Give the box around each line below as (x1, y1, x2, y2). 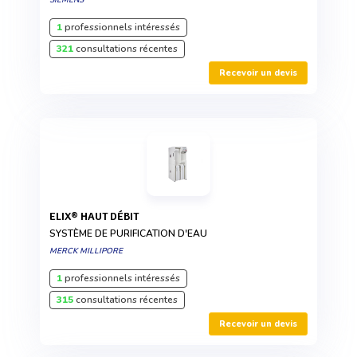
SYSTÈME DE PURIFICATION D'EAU (49, 227, 207, 241)
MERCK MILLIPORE (49, 245, 123, 257)
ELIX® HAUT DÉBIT (56, 210, 139, 224)
